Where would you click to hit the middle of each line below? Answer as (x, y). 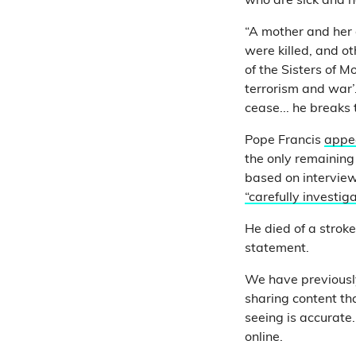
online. (264, 338)
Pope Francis (284, 141)
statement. (277, 249)
